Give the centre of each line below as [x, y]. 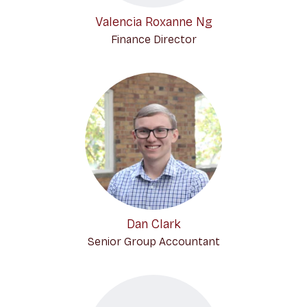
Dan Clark [153, 224]
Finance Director [153, 39]
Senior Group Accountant [153, 242]
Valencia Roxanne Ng [153, 22]
